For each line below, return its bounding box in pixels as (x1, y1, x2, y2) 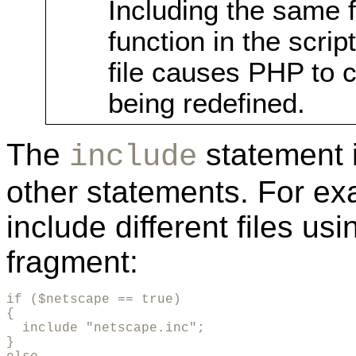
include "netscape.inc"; (6, 321, 205, 336)
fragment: (6, 245, 138, 280)
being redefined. (107, 88, 305, 119)
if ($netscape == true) (6, 292, 181, 308)
